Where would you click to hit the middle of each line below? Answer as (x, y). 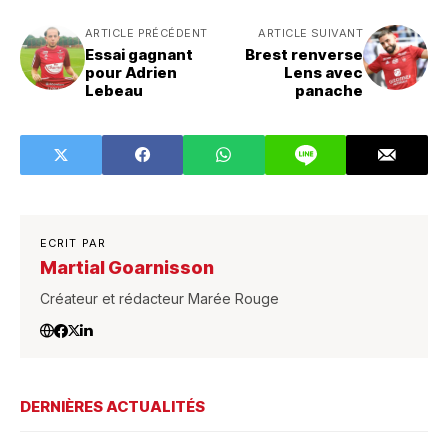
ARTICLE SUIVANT (310, 32)
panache (329, 90)
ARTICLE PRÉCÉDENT (146, 32)
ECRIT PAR (73, 242)
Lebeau (114, 90)
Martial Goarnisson (127, 267)
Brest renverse (304, 54)
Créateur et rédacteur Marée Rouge (159, 298)
